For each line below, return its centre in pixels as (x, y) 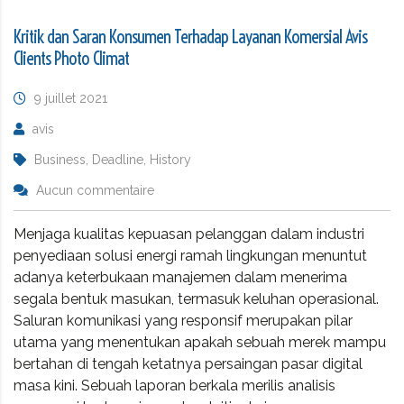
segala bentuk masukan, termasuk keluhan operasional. (196, 298)
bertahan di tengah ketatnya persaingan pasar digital (188, 363)
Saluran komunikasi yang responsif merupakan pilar (183, 320)
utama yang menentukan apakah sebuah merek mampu (200, 342)
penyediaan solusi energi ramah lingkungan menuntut (190, 255)
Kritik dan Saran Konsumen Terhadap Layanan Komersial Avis (190, 36)
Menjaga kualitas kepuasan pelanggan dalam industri (189, 234)
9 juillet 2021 (71, 98)
